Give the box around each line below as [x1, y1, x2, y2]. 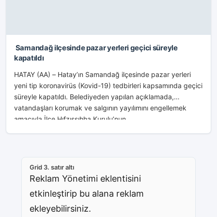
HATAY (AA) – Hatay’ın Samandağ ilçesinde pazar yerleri [14, 70, 191, 78]
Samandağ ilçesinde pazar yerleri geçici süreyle [14, 43, 178, 52]
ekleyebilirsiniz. [30, 203, 91, 214]
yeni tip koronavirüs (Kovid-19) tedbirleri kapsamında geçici [14, 81, 202, 90]
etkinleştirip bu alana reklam [30, 188, 144, 199]
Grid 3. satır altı [30, 163, 74, 171]
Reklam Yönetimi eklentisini [30, 173, 141, 184]
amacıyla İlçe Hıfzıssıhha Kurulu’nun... [14, 115, 132, 123]
